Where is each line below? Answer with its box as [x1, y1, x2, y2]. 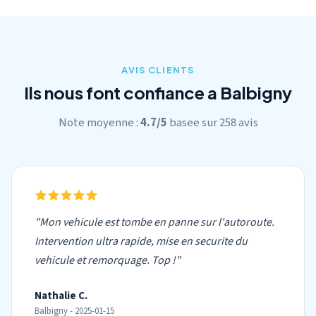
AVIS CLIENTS [121, 64, 195, 75]
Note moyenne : [58, 114, 140, 131]
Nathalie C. [35, 288, 87, 303]
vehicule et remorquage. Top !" [35, 253, 181, 268]
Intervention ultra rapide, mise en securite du [35, 233, 248, 249]
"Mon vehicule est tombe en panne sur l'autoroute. [35, 214, 274, 230]
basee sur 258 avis [166, 114, 258, 131]
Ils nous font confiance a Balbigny [24, 82, 292, 103]
